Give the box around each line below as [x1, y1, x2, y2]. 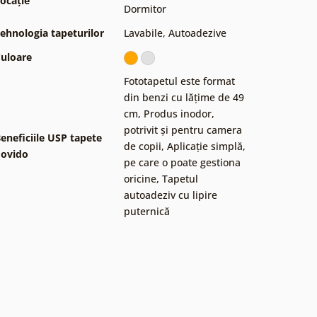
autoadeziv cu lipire [124, 188, 217, 202]
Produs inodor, [144, 106, 214, 120]
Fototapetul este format [124, 74, 235, 88]
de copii [124, 139, 161, 153]
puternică [124, 204, 170, 218]
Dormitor [124, 1, 166, 16]
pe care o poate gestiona [124, 155, 241, 169]
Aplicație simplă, [167, 139, 246, 153]
